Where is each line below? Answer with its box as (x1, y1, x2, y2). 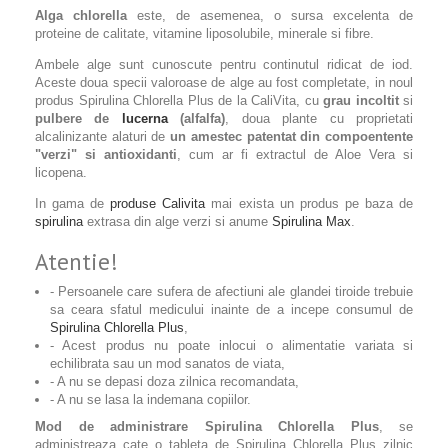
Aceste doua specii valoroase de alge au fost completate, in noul (35, 75, 413, 90)
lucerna (121, 111, 168, 126)
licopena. (35, 165, 87, 180)
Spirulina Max (272, 214, 351, 229)
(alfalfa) (167, 111, 226, 126)
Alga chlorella (35, 8, 127, 23)
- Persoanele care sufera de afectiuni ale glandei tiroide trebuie (50, 284, 413, 299)
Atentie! (35, 247, 118, 276)
